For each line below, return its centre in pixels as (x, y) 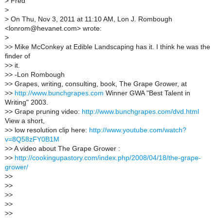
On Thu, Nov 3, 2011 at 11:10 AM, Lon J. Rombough (91, 19)
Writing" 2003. (27, 102)
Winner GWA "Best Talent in (147, 93)
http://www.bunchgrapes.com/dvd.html (140, 111)
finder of (18, 56)
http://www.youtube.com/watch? (138, 130)
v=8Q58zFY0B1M (32, 139)
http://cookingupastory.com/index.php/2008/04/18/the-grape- (108, 158)
